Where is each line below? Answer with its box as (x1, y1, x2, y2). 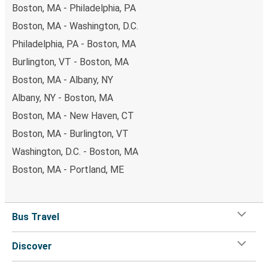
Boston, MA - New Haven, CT (12, 109, 134, 121)
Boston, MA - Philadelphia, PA (12, 2, 136, 14)
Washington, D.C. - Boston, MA (12, 145, 138, 157)
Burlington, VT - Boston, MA (12, 56, 129, 68)
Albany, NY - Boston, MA (12, 92, 113, 103)
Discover (12, 240, 52, 252)
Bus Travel (12, 211, 59, 223)
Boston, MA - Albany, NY (12, 74, 113, 86)
